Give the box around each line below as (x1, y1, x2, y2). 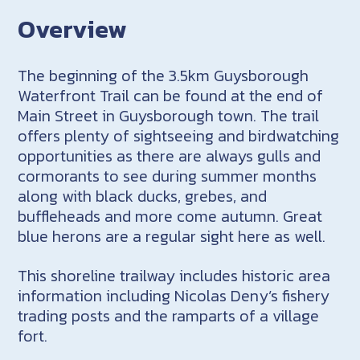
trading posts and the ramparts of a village (18, 303, 320, 328)
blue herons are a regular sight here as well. (18, 223, 326, 248)
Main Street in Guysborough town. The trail (18, 103, 320, 128)
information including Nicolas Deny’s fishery (18, 283, 330, 308)
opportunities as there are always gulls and (18, 143, 321, 168)
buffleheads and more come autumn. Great (18, 203, 323, 228)
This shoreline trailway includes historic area (18, 263, 331, 288)
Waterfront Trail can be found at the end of (18, 83, 324, 108)
